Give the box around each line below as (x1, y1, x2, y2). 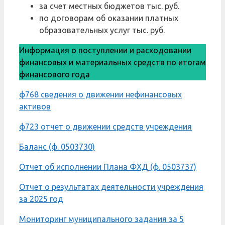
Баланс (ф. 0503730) (19, 142, 95, 151)
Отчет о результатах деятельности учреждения (19, 182, 203, 191)
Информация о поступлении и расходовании (19, 45, 191, 55)
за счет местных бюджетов (39, 1, 147, 11)
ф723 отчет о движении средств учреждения (19, 122, 192, 131)
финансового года (19, 69, 90, 79)
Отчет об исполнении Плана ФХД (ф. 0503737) (19, 162, 196, 171)
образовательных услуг (39, 25, 132, 35)
